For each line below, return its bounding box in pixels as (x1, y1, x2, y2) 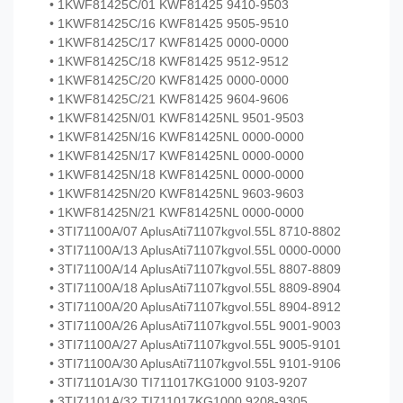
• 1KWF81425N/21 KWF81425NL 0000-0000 (49, 205, 304, 220)
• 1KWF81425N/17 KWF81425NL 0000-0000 (49, 148, 304, 164)
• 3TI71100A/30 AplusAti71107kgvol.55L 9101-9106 (49, 356, 341, 372)
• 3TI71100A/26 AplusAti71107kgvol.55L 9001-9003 (49, 318, 341, 334)
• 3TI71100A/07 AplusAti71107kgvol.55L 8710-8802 (49, 224, 341, 239)
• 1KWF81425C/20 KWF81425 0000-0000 (49, 73, 289, 88)
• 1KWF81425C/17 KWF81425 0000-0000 (49, 35, 289, 50)
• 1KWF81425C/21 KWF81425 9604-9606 (49, 92, 289, 107)
